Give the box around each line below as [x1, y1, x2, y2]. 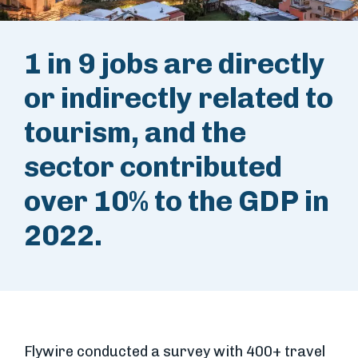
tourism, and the [24, 115, 246, 150]
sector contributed [24, 149, 282, 185]
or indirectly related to [24, 81, 333, 116]
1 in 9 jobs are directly [24, 46, 325, 82]
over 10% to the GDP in [24, 184, 329, 219]
